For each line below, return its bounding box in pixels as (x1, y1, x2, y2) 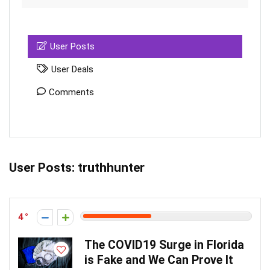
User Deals (51, 64, 93, 75)
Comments (49, 87, 94, 98)
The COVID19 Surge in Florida (84, 238, 244, 252)
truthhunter (75, 160, 145, 175)
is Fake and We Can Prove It (84, 253, 233, 267)
